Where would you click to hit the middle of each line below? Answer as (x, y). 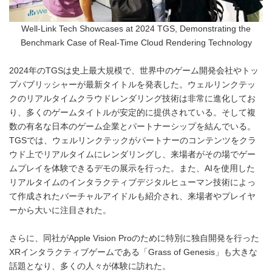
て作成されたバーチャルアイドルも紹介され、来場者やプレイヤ (132, 196)
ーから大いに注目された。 (60, 210)
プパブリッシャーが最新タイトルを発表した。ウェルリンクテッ (132, 84)
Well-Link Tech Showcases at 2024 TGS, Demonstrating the (136, 29)
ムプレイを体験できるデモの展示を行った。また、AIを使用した (132, 168)
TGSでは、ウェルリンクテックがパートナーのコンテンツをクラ (133, 140)
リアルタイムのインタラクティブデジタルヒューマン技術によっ (132, 182)
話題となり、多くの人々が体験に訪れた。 (90, 266)
